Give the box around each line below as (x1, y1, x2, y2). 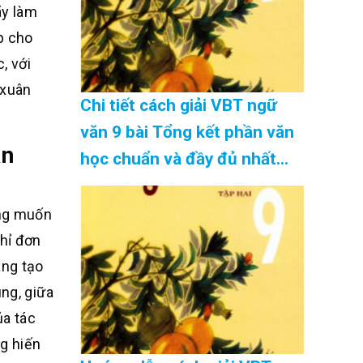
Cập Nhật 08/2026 (79, 175, 220, 195)
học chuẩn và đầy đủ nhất (79, 148, 276, 169)
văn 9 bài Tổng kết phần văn (79, 122, 294, 142)
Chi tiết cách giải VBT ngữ (79, 95, 277, 115)
